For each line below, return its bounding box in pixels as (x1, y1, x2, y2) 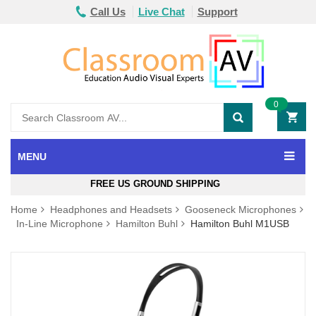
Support (197, 6, 238, 18)
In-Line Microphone (16, 218, 103, 229)
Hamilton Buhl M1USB (188, 218, 289, 229)
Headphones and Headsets (50, 204, 172, 215)
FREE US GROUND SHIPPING (90, 178, 226, 189)
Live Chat (138, 6, 185, 18)
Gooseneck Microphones (185, 204, 296, 215)
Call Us (90, 6, 126, 18)
